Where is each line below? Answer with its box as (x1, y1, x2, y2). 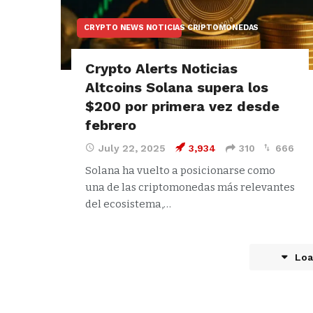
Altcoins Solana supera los (85, 78, 268, 96)
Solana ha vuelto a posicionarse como (85, 163, 275, 177)
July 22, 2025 (99, 142, 166, 154)
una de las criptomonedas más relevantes (85, 180, 295, 194)
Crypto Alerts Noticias (85, 59, 238, 77)
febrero (85, 116, 136, 133)
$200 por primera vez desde (85, 97, 279, 115)
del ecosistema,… (85, 197, 171, 210)
